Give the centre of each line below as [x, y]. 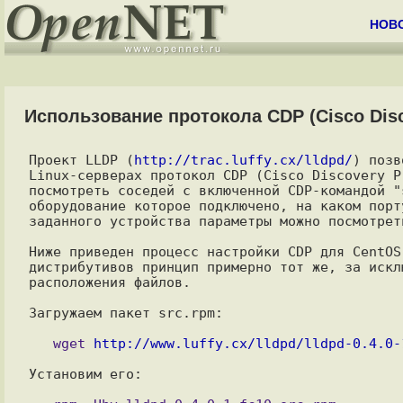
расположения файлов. [109, 282]
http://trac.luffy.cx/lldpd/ [243, 160]
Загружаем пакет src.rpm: [125, 313]
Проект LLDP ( [81, 160]
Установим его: [85, 374]
